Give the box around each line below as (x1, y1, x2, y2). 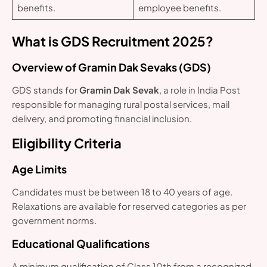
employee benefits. (138, 2, 221, 14)
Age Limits (12, 162, 67, 176)
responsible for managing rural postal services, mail (12, 98, 229, 110)
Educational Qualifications (12, 236, 150, 250)
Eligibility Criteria (12, 134, 122, 151)
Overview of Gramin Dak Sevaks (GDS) (12, 60, 211, 74)
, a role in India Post (159, 83, 240, 95)
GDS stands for (12, 83, 79, 95)
